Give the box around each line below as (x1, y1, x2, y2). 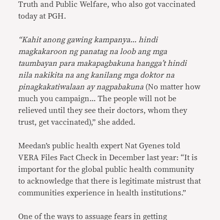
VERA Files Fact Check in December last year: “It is (18, 153, 198, 162)
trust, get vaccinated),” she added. (18, 118, 136, 126)
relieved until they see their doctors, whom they (18, 106, 188, 114)
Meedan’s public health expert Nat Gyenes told (18, 141, 181, 150)
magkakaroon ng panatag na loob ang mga (18, 47, 167, 55)
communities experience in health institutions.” (18, 189, 187, 197)
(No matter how (143, 82, 201, 91)
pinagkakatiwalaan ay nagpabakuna (18, 82, 144, 91)
